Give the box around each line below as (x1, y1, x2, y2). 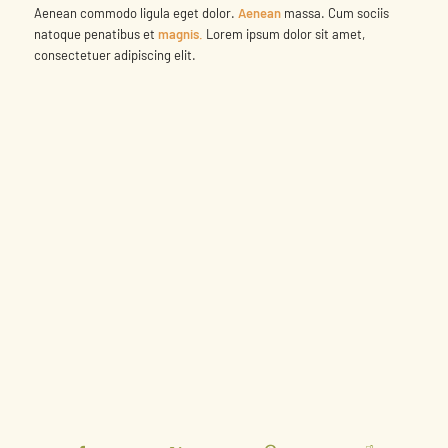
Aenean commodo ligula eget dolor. (33, 5, 238, 22)
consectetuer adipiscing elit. (33, 47, 196, 64)
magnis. (157, 26, 206, 43)
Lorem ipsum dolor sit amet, (205, 26, 365, 43)
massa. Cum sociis (280, 5, 389, 22)
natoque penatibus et (33, 26, 158, 43)
